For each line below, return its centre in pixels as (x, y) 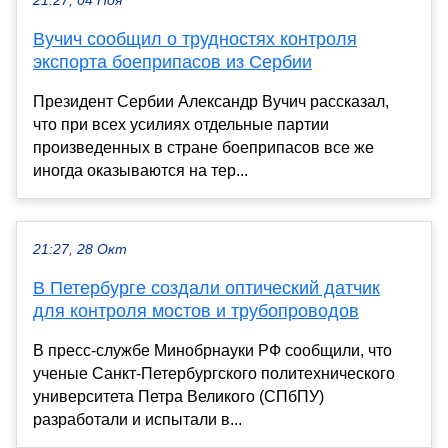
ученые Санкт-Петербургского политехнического (214, 373)
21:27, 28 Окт (80, 249)
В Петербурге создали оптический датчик (206, 287)
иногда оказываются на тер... (140, 170)
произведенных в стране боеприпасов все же (203, 147)
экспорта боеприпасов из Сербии (172, 61)
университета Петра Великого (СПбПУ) (178, 396)
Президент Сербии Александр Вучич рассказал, (211, 101)
